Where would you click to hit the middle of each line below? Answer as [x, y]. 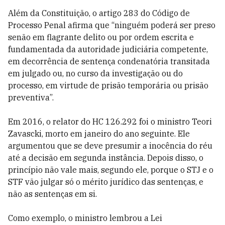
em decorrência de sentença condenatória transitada [109, 61]
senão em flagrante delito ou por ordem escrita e [101, 37]
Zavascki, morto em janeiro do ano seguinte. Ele [99, 134]
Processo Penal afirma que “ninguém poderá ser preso [112, 25]
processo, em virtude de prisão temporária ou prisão [108, 85]
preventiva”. [31, 97]
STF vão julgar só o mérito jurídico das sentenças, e [106, 182]
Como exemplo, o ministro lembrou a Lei [85, 218]
